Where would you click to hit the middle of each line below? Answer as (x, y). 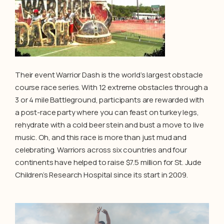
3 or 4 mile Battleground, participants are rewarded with (110, 100)
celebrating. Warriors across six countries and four (101, 150)
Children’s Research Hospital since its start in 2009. (101, 175)
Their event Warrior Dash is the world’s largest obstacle (109, 75)
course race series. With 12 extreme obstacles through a (112, 87)
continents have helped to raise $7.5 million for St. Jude (108, 162)
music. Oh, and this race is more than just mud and (101, 137)
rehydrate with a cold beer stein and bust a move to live (110, 125)
